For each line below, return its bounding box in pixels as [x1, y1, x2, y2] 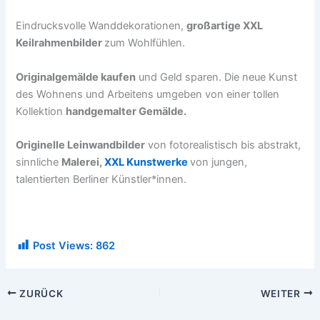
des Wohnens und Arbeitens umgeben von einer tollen [16, 87, 280, 101]
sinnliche [16, 155, 62, 169]
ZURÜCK [16, 287, 64, 299]
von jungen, [190, 155, 248, 169]
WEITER [260, 287, 304, 299]
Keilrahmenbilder [16, 36, 105, 50]
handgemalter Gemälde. [66, 104, 187, 118]
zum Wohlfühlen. [104, 36, 186, 50]
